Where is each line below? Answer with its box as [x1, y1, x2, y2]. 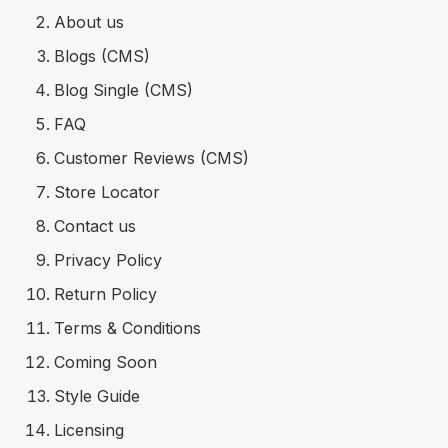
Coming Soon [54, 351, 157, 372]
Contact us [54, 215, 136, 236]
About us [54, 11, 124, 32]
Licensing [54, 419, 124, 440]
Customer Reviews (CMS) [54, 147, 249, 168]
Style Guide [54, 385, 140, 406]
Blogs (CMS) [54, 45, 150, 66]
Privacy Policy [54, 249, 162, 270]
